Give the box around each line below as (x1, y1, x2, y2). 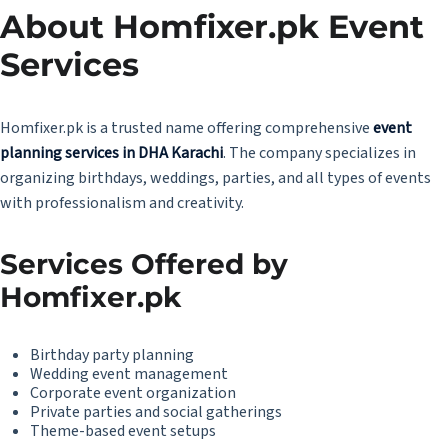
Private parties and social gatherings (30, 401, 282, 423)
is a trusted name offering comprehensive (83, 117, 373, 139)
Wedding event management (30, 363, 228, 385)
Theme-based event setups (30, 420, 216, 442)
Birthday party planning (30, 344, 194, 366)
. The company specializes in (223, 142, 416, 164)
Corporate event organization (30, 382, 236, 404)
